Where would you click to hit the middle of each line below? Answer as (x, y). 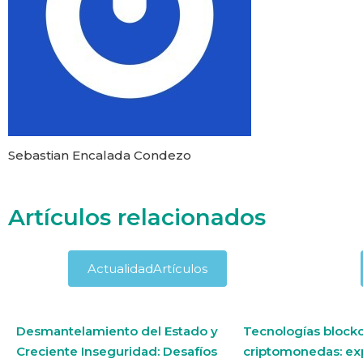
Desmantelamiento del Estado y (117, 331)
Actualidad (120, 268)
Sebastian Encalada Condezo (100, 155)
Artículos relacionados (137, 217)
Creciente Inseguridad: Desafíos (117, 351)
